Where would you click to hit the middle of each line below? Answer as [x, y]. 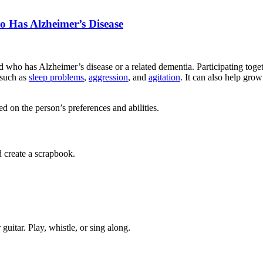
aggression [108, 77]
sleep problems [56, 77]
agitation [164, 77]
